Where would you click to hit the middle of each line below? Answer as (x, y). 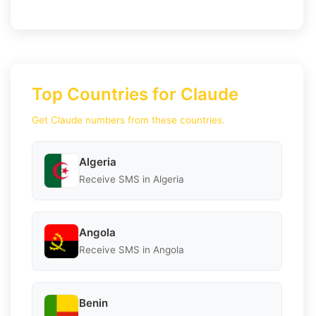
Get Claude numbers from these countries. (128, 120)
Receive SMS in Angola (132, 250)
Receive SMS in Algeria (132, 180)
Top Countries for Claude (135, 94)
